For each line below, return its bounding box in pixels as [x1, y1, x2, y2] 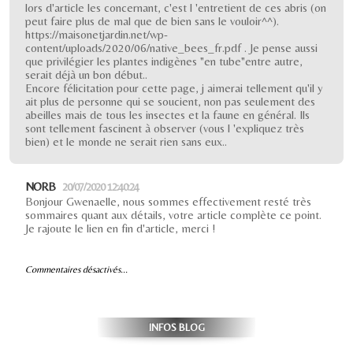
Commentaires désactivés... [25, 263, 128, 275]
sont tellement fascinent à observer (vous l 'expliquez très [25, 121, 304, 135]
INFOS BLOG [148, 321, 205, 333]
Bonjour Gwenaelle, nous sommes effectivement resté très [25, 194, 311, 208]
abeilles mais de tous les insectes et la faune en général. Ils [25, 107, 310, 121]
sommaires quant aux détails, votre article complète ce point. [25, 207, 321, 221]
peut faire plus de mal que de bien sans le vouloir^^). [25, 13, 279, 28]
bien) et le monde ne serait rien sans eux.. [25, 134, 227, 148]
